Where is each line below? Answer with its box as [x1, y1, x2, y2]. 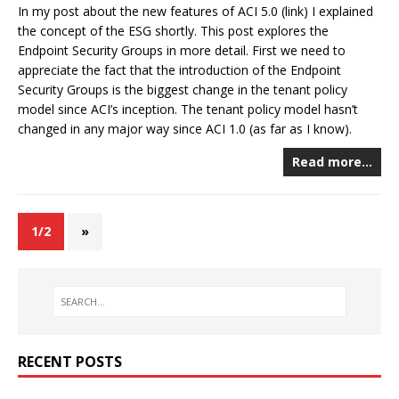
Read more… [292, 152, 372, 170]
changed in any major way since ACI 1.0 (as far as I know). [18, 119, 352, 137]
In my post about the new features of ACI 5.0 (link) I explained [18, 2, 373, 20]
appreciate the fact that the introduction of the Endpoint [18, 61, 341, 78]
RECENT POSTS [18, 352, 122, 372]
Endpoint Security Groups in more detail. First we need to [18, 41, 346, 59]
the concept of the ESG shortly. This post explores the [18, 21, 329, 39]
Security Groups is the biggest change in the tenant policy [18, 80, 347, 98]
